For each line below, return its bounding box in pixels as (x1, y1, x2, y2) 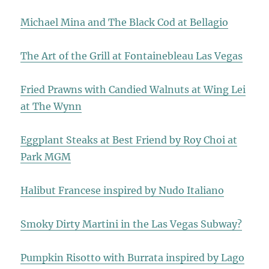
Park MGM (20, 151, 71, 163)
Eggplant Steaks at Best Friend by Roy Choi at (20, 134, 238, 147)
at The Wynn (20, 100, 82, 113)
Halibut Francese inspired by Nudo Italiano (20, 184, 225, 197)
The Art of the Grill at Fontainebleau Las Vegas (20, 50, 243, 62)
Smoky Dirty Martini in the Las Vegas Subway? (20, 218, 243, 231)
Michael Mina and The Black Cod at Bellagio (20, 16, 229, 29)
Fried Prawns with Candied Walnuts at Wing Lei (20, 83, 246, 96)
